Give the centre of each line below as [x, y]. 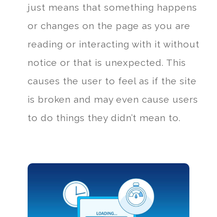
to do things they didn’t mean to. [104, 118]
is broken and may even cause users [113, 100]
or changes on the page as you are [109, 26]
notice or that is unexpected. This [107, 63]
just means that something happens [112, 8]
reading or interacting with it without [113, 44]
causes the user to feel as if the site [112, 81]
